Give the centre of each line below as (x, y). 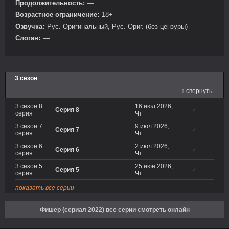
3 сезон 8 (29, 106)
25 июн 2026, (154, 166)
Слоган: (28, 38)
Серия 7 (67, 130)
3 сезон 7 (29, 126)
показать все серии (45, 188)
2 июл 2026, (152, 146)
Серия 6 (67, 150)
